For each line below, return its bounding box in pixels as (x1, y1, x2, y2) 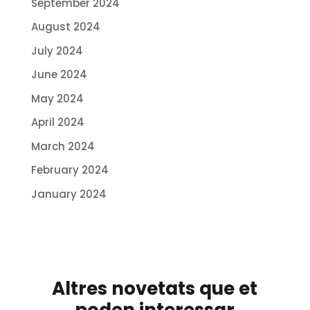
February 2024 (30, 163, 109, 178)
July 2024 (30, 43, 83, 58)
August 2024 (30, 19, 100, 35)
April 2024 (30, 115, 84, 130)
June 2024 (30, 67, 87, 82)
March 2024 (30, 138, 95, 154)
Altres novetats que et (52, 276, 258, 302)
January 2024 (30, 186, 107, 201)
